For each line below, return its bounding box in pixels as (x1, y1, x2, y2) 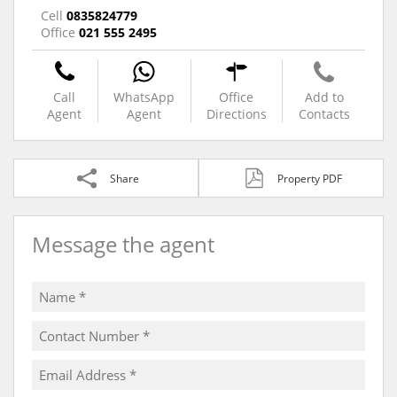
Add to (304, 89, 344, 105)
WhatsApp (113, 89, 175, 105)
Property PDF (277, 170, 342, 186)
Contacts (298, 105, 350, 122)
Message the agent (32, 230, 214, 259)
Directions (206, 105, 267, 122)
